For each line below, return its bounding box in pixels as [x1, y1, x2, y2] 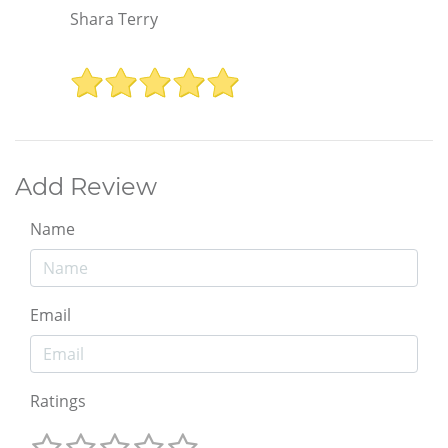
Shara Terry [70, 8, 158, 31]
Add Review [15, 171, 157, 201]
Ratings [30, 389, 86, 412]
